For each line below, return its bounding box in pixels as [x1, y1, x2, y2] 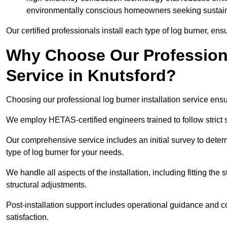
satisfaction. [6, 213, 49, 222]
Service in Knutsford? [6, 66, 176, 85]
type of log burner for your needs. [6, 148, 126, 157]
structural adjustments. [6, 180, 89, 190]
